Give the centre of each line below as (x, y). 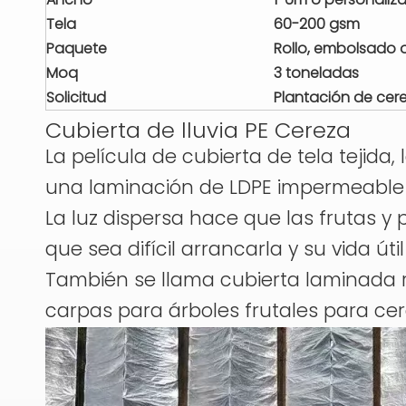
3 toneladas (316, 73)
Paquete (77, 48)
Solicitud (76, 97)
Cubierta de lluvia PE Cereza (198, 130)
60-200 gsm (317, 24)
